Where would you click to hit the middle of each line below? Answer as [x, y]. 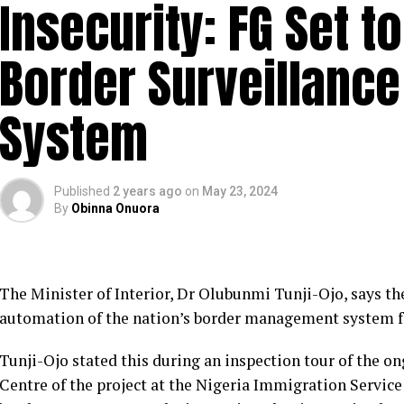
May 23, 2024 [240, 191]
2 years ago [147, 191]
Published [82, 191]
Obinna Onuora [115, 208]
